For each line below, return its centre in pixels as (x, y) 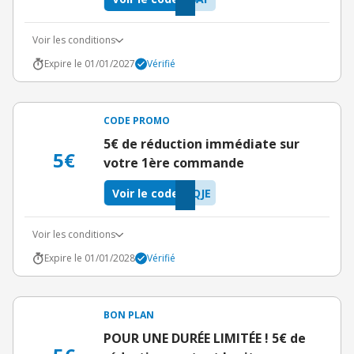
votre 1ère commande (174, 163)
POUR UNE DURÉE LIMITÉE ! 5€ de (205, 338)
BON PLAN (129, 315)
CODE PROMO (137, 121)
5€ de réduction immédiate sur (201, 144)
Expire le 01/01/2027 (90, 64)
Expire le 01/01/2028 (90, 258)
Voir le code (145, 193)
